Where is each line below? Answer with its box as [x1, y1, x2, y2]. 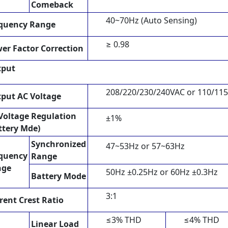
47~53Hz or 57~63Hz [106, 140, 185, 152]
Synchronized [31, 138, 86, 150]
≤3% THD [106, 214, 141, 225]
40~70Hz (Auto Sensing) [106, 14, 197, 26]
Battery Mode [31, 170, 86, 182]
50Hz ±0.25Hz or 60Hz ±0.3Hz [106, 166, 218, 178]
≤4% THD [184, 214, 219, 225]
